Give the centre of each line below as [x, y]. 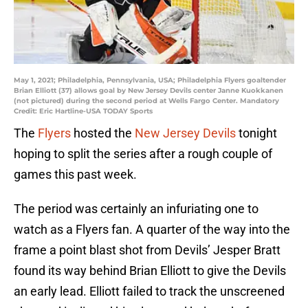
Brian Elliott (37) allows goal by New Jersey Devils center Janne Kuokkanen [148, 91]
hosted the [103, 133]
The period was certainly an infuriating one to [136, 209]
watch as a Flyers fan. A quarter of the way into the [152, 230]
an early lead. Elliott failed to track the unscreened [149, 291]
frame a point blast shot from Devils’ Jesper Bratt [147, 250]
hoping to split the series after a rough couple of [143, 154]
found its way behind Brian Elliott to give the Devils [150, 271]
